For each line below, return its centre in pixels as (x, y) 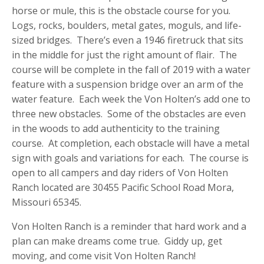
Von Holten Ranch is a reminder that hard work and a (129, 227)
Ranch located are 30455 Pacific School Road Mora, (123, 188)
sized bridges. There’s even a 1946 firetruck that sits (128, 40)
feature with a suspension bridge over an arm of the (128, 85)
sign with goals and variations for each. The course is (130, 158)
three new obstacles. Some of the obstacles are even (129, 114)
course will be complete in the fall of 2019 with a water (131, 70)
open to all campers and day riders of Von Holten (120, 173)
